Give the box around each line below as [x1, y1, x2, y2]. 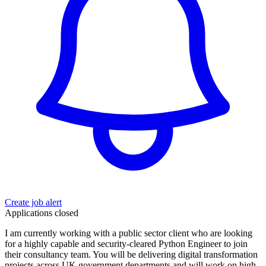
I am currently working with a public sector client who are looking [5, 227, 252, 238]
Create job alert [5, 197, 62, 207]
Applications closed [5, 207, 78, 218]
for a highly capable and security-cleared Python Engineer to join [5, 238, 248, 249]
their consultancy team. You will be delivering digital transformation [5, 249, 258, 259]
